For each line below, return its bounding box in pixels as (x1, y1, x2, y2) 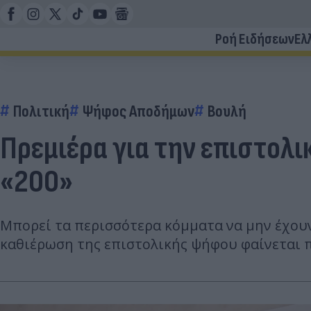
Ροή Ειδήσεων (215, 30, 294, 49)
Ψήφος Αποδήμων (83, 101, 194, 121)
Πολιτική (13, 101, 69, 121)
